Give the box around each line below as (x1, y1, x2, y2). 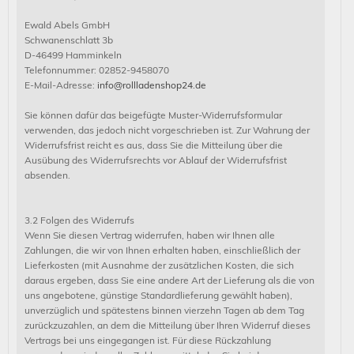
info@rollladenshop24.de (97, 79, 206, 91)
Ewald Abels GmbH (24, 19, 110, 31)
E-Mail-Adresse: (24, 79, 97, 91)
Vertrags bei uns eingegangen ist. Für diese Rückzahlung (24, 334, 271, 346)
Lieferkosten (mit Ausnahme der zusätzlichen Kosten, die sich (24, 259, 294, 271)
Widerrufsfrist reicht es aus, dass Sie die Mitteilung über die (24, 139, 283, 151)
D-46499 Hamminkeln (24, 49, 122, 61)
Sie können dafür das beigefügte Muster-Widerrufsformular (24, 109, 282, 121)
